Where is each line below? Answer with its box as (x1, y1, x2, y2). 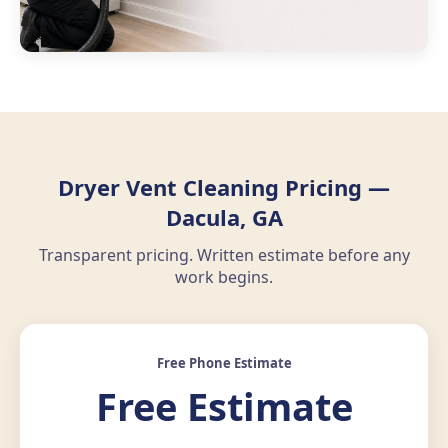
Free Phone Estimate (156, 354, 292, 373)
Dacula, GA (165, 202, 283, 233)
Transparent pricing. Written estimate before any (38, 244, 410, 267)
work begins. (175, 266, 273, 289)
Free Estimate (95, 380, 353, 433)
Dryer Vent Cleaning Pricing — (58, 172, 390, 203)
